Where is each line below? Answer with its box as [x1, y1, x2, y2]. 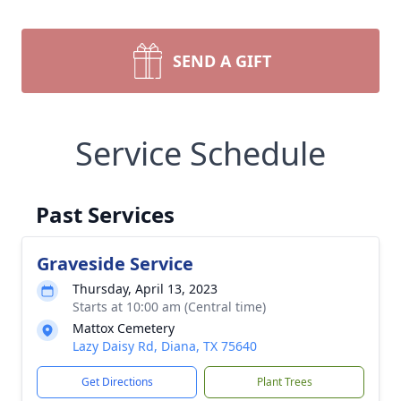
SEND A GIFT [173, 50, 271, 72]
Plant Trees [256, 374, 312, 389]
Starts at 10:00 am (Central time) [73, 298, 266, 315]
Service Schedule [75, 132, 326, 175]
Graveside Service [37, 252, 193, 276]
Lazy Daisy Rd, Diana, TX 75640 [73, 337, 257, 354]
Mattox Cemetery [73, 320, 175, 337]
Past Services [36, 200, 175, 229]
